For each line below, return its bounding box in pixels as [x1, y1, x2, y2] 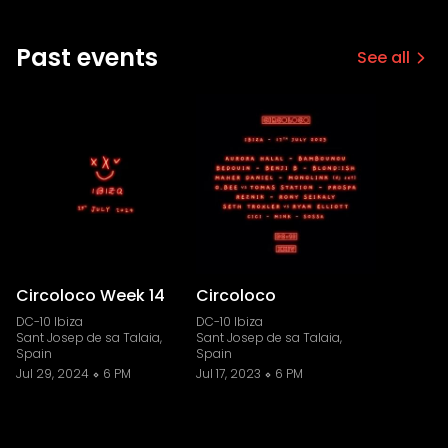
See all [357, 46, 410, 69]
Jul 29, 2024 [16, 365, 89, 382]
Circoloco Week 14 [16, 284, 165, 307]
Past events [16, 41, 158, 74]
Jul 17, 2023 [196, 365, 261, 382]
